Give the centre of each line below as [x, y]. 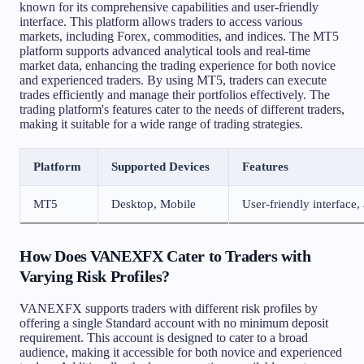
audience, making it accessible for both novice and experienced [181, 352]
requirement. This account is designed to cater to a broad [164, 337]
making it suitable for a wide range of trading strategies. [161, 123]
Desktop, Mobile [154, 204]
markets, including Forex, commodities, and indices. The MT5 [179, 36]
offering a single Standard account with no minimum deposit [174, 323]
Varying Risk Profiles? [95, 276]
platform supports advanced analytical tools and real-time [165, 50]
